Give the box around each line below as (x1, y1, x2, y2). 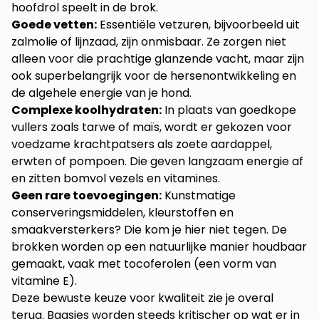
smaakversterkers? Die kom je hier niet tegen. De (11, 221, 287, 239)
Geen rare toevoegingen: (11, 187, 162, 204)
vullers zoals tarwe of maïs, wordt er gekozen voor (11, 119, 292, 136)
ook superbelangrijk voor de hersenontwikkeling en (11, 68, 296, 85)
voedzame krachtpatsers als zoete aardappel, (11, 136, 272, 153)
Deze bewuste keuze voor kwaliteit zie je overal (11, 290, 273, 307)
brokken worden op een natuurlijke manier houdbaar (11, 239, 307, 256)
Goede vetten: (11, 16, 97, 33)
